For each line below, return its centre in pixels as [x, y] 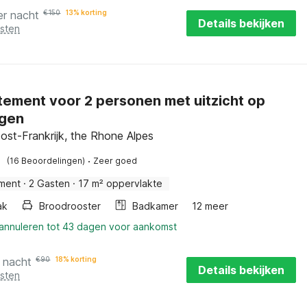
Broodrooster [70, 206]
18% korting [76, 259]
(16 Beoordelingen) [46, 161]
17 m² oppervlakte [121, 183]
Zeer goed [115, 161]
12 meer [210, 206]
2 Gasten [50, 183]
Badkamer [156, 206]
